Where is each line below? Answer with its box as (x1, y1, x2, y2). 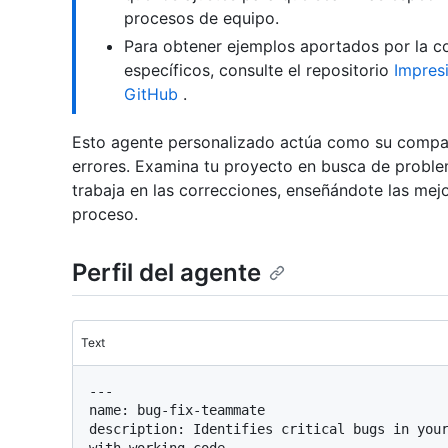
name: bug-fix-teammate (89, 402, 265, 419)
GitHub (124, 84, 178, 104)
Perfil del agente (72, 258, 261, 287)
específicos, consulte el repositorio (124, 60, 394, 80)
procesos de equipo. (124, 8, 279, 28)
